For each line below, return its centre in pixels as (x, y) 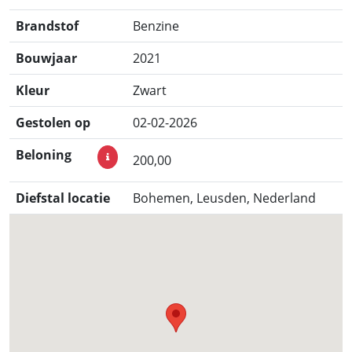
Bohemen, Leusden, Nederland (224, 198)
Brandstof (47, 26)
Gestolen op (53, 123)
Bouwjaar (46, 59)
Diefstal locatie (63, 198)
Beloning (44, 155)
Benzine (156, 26)
